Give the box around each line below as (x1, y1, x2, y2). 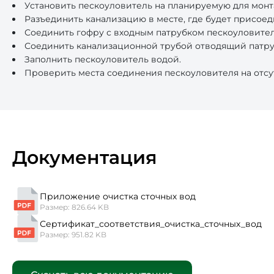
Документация (12, 146, 157, 169)
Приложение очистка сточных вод (40, 190, 196, 202)
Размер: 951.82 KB (40, 229, 106, 239)
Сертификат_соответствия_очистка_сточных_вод (40, 218, 262, 229)
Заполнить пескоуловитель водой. (24, 54, 181, 65)
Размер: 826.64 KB (40, 202, 109, 212)
